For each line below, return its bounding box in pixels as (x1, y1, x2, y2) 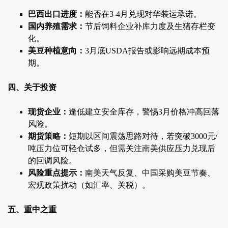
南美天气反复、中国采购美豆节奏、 (85, 168, 215, 178)
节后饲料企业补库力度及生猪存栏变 (85, 22, 215, 31)
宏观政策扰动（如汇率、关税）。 (28, 181, 150, 190)
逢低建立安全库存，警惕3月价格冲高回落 (69, 107, 219, 117)
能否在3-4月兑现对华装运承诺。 (85, 10, 202, 19)
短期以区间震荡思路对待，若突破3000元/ (69, 132, 217, 141)
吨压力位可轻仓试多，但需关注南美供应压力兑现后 (28, 144, 215, 153)
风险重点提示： (28, 168, 85, 178)
